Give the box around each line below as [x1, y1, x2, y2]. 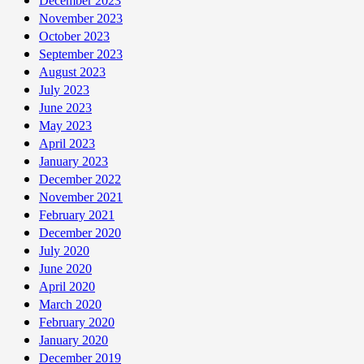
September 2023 [39, 46, 123, 61]
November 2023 [39, 11, 123, 25]
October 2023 [39, 28, 110, 43]
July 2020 [39, 243, 89, 258]
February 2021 [39, 207, 115, 222]
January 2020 [39, 332, 108, 347]
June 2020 [39, 261, 92, 275]
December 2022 [39, 171, 121, 186]
